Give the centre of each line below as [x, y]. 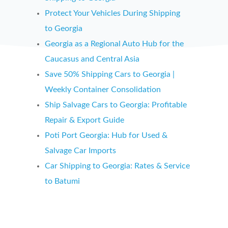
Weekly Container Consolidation [103, 89]
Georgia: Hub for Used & [123, 135]
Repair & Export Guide [84, 120]
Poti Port [61, 135]
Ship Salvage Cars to [81, 105]
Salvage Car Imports [80, 150]
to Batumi [62, 181]
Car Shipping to [73, 166]
